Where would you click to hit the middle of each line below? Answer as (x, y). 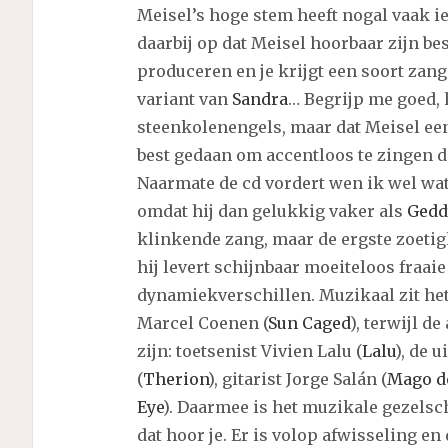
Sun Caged (308, 323)
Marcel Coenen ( (202, 323)
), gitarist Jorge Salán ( (297, 379)
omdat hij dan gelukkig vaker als (271, 211)
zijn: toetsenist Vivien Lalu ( (249, 351)
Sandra (259, 99)
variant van (184, 99)
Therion (175, 379)
